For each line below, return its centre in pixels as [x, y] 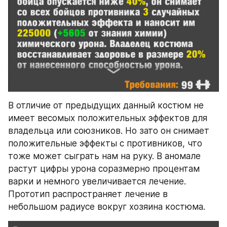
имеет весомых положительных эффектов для [108, 118]
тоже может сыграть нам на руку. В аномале [104, 156]
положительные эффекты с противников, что [105, 144]
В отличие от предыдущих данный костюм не [106, 106]
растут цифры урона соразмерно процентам [104, 169]
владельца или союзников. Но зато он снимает [109, 131]
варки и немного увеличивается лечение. [97, 182]
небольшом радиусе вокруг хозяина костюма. [107, 207]
